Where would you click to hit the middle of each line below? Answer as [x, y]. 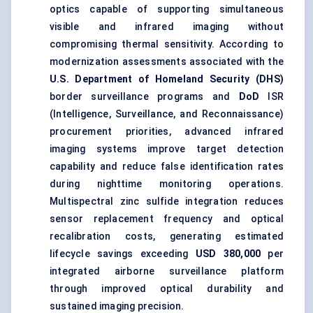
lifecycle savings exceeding [123, 254]
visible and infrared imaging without [167, 27]
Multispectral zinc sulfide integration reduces [167, 202]
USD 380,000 [228, 254]
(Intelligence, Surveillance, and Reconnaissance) [167, 114]
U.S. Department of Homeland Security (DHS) [167, 79]
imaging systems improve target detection [167, 149]
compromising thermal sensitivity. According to [167, 44]
